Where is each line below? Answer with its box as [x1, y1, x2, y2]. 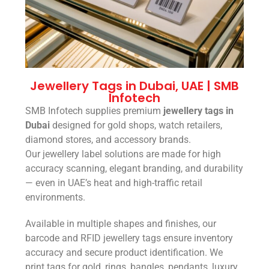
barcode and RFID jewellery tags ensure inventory [25, 232, 234, 244]
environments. [25, 192, 86, 204]
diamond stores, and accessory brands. [25, 134, 192, 146]
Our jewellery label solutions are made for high [25, 148, 222, 160]
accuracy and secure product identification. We [25, 247, 223, 259]
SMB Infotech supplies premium [25, 105, 164, 117]
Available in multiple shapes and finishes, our [25, 218, 217, 230]
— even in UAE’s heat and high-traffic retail [25, 177, 203, 189]
